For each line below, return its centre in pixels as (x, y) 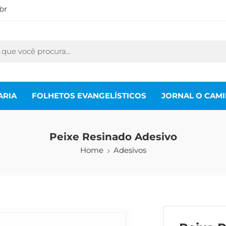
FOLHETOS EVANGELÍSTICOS (89, 96)
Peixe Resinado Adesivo (113, 137)
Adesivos (130, 150)
